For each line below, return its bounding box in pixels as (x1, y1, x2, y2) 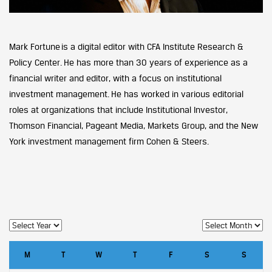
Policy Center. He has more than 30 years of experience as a (9, 56, 248, 67)
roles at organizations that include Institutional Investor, (9, 104, 228, 115)
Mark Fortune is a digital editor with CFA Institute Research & (9, 41, 243, 52)
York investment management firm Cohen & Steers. (9, 135, 209, 146)
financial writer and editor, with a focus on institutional (9, 72, 222, 83)
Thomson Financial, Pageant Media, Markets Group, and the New (9, 120, 258, 131)
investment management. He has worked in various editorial (9, 88, 243, 99)
